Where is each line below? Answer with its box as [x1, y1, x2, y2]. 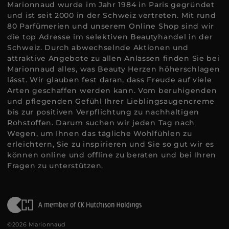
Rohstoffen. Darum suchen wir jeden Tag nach [7, 118, 195, 127]
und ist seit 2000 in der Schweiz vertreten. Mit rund [7, 11, 216, 20]
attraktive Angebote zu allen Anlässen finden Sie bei [7, 54, 220, 63]
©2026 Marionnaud [7, 221, 66, 228]
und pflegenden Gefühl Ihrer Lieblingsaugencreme [7, 97, 215, 106]
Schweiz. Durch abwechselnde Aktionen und [7, 43, 189, 52]
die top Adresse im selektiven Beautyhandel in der [7, 32, 213, 41]
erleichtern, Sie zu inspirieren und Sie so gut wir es [7, 140, 215, 149]
